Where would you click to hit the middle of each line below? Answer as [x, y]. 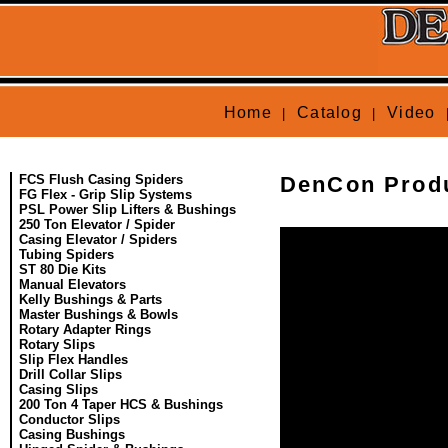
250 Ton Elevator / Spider [97, 224]
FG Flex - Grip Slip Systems [105, 194]
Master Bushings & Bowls [98, 314]
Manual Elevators [72, 284]
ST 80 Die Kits [62, 269]
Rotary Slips [57, 344]
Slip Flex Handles [73, 359]
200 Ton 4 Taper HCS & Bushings [121, 404]
